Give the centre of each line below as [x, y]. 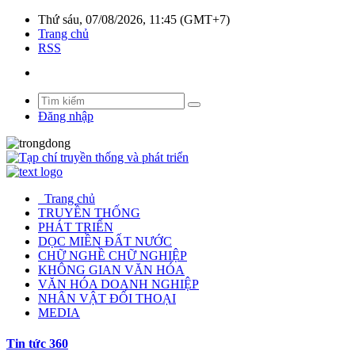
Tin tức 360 [37, 344]
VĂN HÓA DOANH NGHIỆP [118, 284]
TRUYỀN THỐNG [89, 213]
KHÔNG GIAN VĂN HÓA [111, 270]
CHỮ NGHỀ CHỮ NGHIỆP [113, 256]
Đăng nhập [66, 116]
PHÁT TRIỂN [76, 227]
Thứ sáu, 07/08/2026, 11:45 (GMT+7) [134, 19]
